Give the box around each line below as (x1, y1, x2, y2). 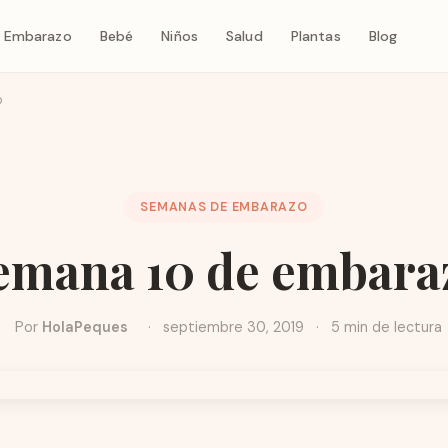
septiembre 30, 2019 (162, 318, 304, 337)
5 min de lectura (326, 318, 442, 337)
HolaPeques (41, 318, 128, 337)
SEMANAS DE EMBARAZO (140, 199, 308, 215)
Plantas (290, 26, 341, 45)
